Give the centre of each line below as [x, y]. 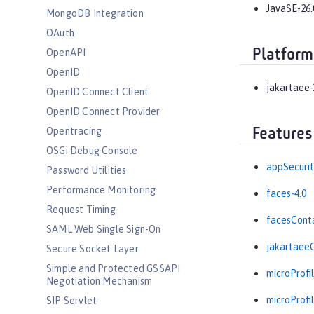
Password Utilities [87, 170]
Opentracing [74, 131]
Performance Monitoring [101, 190]
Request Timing [81, 210]
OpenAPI [66, 53]
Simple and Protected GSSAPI [114, 268]
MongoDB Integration [95, 13]
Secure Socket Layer [93, 249]
